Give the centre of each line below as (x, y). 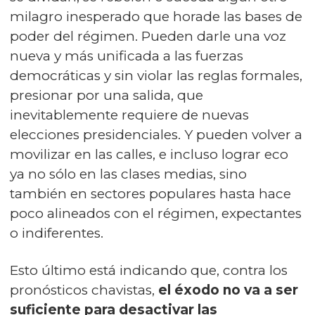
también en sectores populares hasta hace (150, 194)
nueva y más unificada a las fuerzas (127, 56)
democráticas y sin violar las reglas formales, (156, 76)
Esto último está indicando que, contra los (149, 270)
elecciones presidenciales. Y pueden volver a (156, 135)
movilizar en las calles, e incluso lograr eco (149, 154)
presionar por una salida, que (107, 95)
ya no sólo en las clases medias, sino (128, 174)
